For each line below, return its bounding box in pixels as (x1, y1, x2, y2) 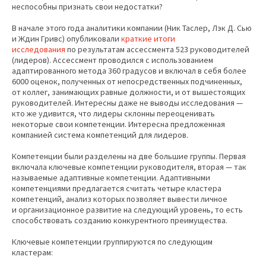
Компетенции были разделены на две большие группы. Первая (12, 151, 246, 162)
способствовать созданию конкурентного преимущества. (12, 215, 227, 226)
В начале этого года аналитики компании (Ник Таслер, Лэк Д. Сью (12, 23, 252, 34)
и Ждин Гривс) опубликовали (12, 33, 121, 45)
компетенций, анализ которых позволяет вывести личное (12, 194, 227, 205)
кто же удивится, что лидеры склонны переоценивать (12, 108, 215, 119)
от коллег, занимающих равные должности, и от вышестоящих (12, 87, 245, 98)
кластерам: (12, 247, 53, 258)
